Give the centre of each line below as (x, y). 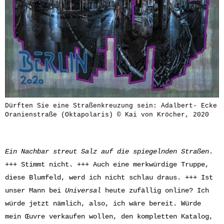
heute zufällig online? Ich (155, 190)
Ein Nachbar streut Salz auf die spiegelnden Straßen (107, 151)
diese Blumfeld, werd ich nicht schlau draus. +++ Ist (109, 177)
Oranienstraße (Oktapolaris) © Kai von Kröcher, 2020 (107, 115)
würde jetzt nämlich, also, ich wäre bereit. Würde (103, 203)
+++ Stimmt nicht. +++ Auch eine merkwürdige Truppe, (107, 164)
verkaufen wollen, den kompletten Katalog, (131, 216)
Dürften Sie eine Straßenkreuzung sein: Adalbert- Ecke (111, 106)
